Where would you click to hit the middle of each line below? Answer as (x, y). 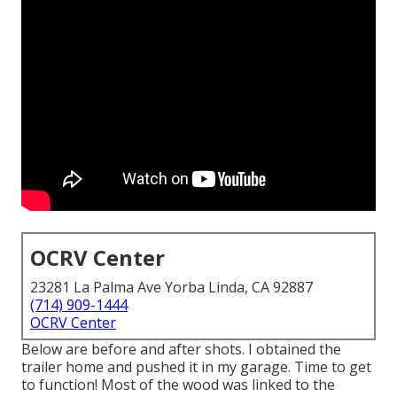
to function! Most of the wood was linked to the (178, 385)
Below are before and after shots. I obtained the (181, 350)
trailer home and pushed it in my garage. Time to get (196, 367)
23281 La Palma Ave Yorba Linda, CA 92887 (171, 288)
